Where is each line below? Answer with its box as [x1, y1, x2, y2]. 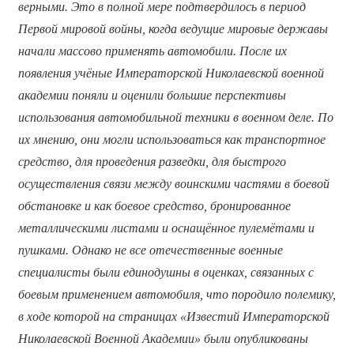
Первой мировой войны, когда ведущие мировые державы [17, 21, 328, 36]
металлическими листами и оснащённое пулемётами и [17, 220, 314, 235]
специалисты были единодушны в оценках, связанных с [17, 265, 314, 279]
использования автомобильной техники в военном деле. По [17, 110, 333, 124]
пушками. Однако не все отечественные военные [17, 243, 283, 257]
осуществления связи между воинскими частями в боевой [17, 176, 330, 190]
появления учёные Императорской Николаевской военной [17, 66, 324, 80]
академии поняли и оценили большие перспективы [17, 88, 286, 102]
